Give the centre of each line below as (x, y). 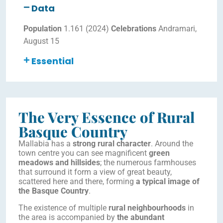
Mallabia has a (46, 144)
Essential (52, 61)
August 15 (41, 41)
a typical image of (167, 181)
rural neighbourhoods (147, 208)
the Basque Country (54, 191)
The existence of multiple (63, 208)
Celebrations (134, 29)
